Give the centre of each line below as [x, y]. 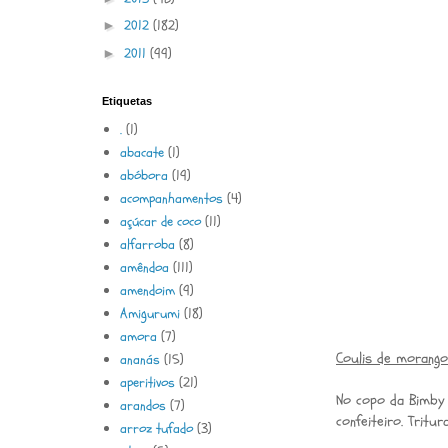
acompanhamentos [171, 198]
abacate [141, 152]
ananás [139, 359]
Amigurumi [149, 313]
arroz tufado [156, 428]
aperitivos [147, 382]
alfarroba [147, 244]
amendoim [147, 290]
